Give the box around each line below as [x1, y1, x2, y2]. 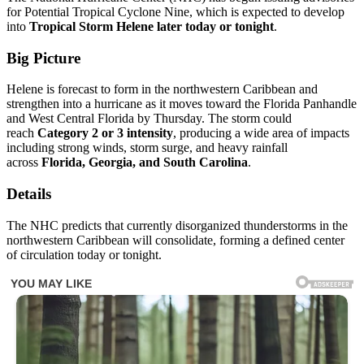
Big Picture [6, 49, 80, 67]
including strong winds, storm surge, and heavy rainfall [6, 141, 288, 155]
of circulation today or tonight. [6, 247, 162, 262]
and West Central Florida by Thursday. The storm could [6, 111, 292, 126]
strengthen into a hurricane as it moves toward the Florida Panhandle [6, 97, 357, 111]
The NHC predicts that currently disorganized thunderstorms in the [6, 218, 348, 232]
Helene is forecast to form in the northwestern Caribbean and [6, 82, 318, 97]
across [6, 155, 41, 170]
